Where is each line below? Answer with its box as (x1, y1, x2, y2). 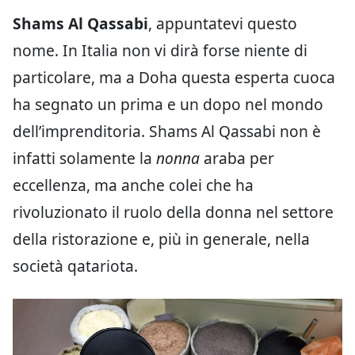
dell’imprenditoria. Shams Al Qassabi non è (13, 120, 321, 142)
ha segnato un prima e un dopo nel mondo (13, 93, 323, 115)
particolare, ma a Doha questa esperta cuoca (13, 66, 335, 88)
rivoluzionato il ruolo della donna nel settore (13, 200, 334, 223)
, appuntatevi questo (148, 12, 297, 34)
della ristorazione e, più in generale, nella (13, 227, 310, 250)
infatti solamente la (13, 147, 156, 169)
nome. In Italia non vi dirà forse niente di (13, 39, 307, 61)
